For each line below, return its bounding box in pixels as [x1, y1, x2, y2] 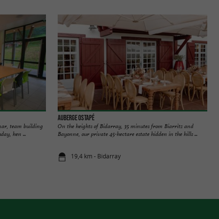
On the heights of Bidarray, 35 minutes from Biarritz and [58, 122, 194, 130]
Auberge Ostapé [58, 113, 94, 122]
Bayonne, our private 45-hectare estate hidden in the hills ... [58, 130, 197, 138]
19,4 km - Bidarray [71, 152, 121, 161]
